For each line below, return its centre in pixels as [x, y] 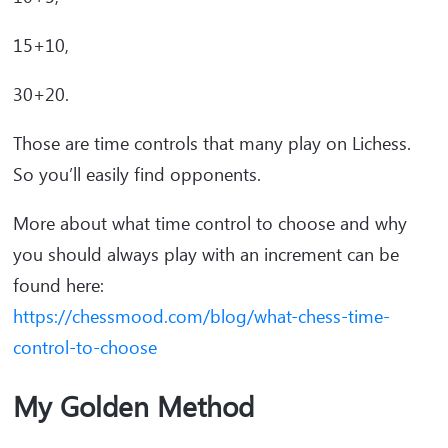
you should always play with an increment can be [206, 254]
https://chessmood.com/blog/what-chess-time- [201, 316]
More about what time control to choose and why [210, 223]
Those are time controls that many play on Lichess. [214, 143]
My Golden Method [133, 406]
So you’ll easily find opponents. [139, 174]
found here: [58, 285]
